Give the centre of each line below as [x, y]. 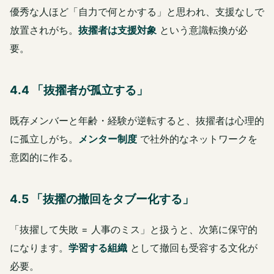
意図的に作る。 [44, 157]
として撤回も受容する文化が [192, 248]
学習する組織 [98, 248]
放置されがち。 [44, 30]
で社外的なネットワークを [197, 139]
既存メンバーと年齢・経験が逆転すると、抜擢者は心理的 [137, 121]
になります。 [39, 248]
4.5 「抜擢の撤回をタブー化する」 [102, 199]
